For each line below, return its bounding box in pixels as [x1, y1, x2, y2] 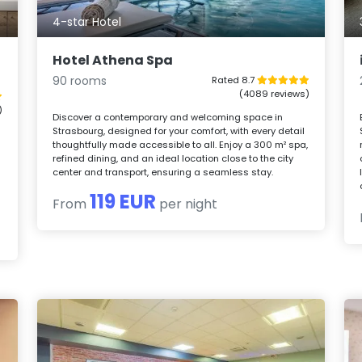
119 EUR [90, 188, 157, 216]
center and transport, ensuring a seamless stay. [53, 166, 274, 179]
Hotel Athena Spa [53, 51, 174, 70]
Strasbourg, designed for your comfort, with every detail [53, 124, 305, 138]
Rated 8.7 [211, 74, 257, 87]
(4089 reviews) [238, 87, 309, 101]
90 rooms [53, 73, 107, 90]
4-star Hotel [53, 14, 122, 31]
